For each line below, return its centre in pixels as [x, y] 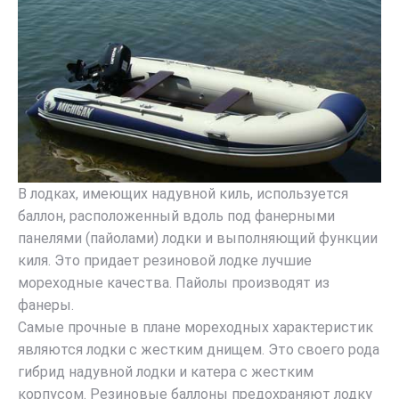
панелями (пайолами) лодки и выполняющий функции [198, 239]
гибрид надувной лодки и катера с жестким [166, 372]
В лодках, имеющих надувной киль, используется [183, 194]
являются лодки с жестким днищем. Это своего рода [199, 350]
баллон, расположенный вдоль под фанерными [176, 216]
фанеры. [46, 305]
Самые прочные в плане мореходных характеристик [195, 328]
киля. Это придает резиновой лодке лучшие [165, 261]
